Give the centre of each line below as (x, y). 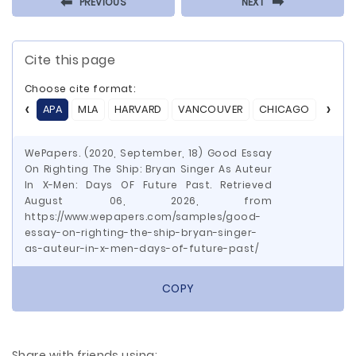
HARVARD (138, 109)
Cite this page (70, 60)
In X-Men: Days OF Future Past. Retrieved (148, 185)
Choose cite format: (80, 89)
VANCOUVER (210, 109)
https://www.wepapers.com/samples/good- (143, 217)
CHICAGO (284, 109)
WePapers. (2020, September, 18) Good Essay (148, 153)
